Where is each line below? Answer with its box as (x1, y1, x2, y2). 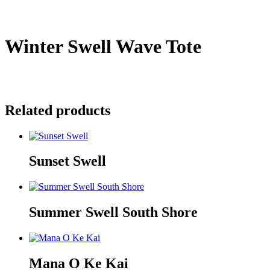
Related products (5, 102, 110, 118)
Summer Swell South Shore (29, 204, 198, 221)
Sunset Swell (29, 153, 106, 169)
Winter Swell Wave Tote (5, 36, 201, 58)
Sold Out (5, 94, 39, 105)
